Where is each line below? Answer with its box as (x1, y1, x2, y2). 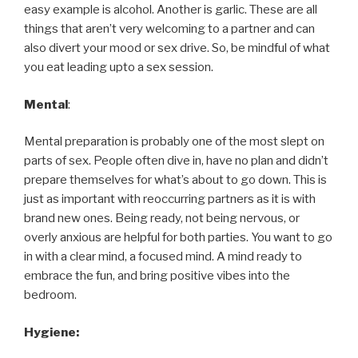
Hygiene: (24, 324, 79, 340)
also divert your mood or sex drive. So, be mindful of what (24, 41, 330, 56)
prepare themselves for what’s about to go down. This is (24, 173, 327, 188)
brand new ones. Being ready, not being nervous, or (24, 211, 300, 226)
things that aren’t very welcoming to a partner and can (24, 22, 315, 37)
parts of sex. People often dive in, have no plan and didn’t (24, 153, 328, 169)
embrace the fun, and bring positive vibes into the (24, 268, 290, 284)
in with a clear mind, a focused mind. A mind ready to (24, 249, 302, 265)
